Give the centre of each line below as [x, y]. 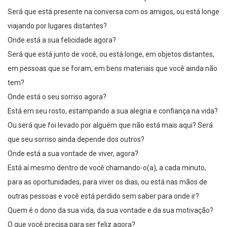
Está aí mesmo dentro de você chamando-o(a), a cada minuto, [107, 168]
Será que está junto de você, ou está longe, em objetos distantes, [111, 54]
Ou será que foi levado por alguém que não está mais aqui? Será [110, 125]
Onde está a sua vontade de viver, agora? [73, 154]
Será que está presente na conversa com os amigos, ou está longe [113, 12]
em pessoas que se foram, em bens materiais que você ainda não [112, 69]
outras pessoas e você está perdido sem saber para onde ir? [103, 196]
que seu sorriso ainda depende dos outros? [76, 140]
